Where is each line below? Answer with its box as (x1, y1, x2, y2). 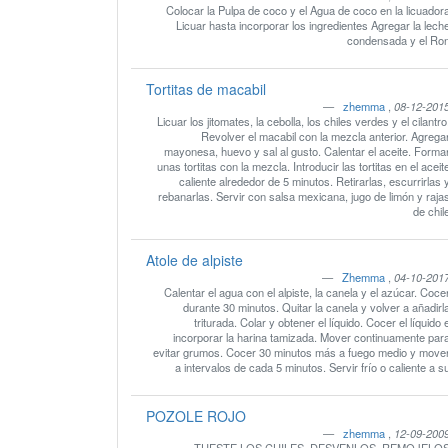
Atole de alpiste (145, 250, 243, 270)
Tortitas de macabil (145, 79, 266, 99)
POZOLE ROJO (145, 406, 246, 426)
